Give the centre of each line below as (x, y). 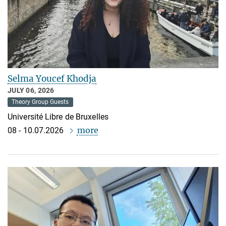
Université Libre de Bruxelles (58, 117)
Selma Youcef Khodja (52, 78)
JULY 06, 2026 (31, 90)
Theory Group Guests (40, 102)
